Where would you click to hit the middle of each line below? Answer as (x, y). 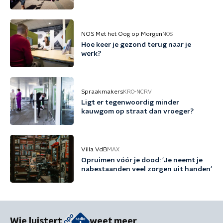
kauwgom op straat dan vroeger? (137, 111)
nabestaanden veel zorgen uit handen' (147, 169)
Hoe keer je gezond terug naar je (136, 45)
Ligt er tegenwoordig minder (130, 103)
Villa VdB (94, 149)
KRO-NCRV (137, 92)
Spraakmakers (102, 92)
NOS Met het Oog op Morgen (122, 34)
